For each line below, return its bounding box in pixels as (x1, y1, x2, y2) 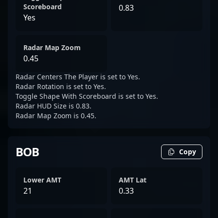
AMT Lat (119, 175, 146, 184)
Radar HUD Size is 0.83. (16, 101, 91, 110)
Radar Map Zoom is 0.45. (16, 111, 96, 120)
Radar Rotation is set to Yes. (16, 82, 106, 91)
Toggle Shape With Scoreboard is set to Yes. (16, 91, 158, 101)
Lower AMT (23, 175, 61, 184)
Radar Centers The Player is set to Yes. (16, 72, 140, 81)
